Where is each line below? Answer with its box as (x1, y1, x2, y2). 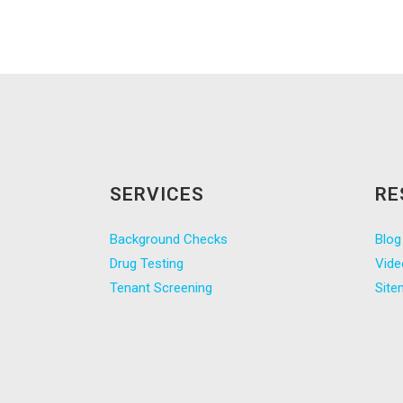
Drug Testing (110, 255, 184, 273)
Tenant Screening (110, 280, 212, 297)
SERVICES (110, 184, 204, 206)
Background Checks (110, 231, 228, 248)
